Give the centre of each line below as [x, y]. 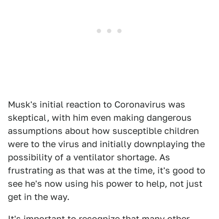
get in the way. [39, 197]
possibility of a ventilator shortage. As [89, 157]
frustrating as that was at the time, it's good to [107, 170]
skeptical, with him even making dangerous [100, 117]
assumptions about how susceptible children [103, 131]
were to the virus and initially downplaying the [106, 144]
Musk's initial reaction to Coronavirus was [97, 104]
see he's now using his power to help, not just [105, 183]
